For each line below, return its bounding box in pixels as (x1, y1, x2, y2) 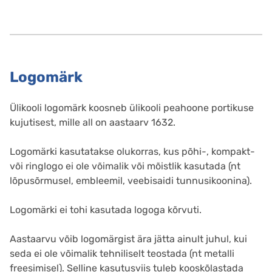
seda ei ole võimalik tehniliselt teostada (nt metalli (10, 248, 234, 260)
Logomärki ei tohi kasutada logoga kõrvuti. (10, 204, 202, 216)
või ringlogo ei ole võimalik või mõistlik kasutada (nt (10, 160, 240, 172)
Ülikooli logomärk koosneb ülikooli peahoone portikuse (10, 102, 254, 114)
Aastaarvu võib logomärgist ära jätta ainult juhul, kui (10, 233, 247, 245)
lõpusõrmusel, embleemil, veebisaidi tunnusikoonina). (10, 175, 252, 187)
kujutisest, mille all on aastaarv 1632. (10, 117, 175, 129)
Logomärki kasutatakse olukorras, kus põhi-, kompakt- (10, 146, 255, 158)
